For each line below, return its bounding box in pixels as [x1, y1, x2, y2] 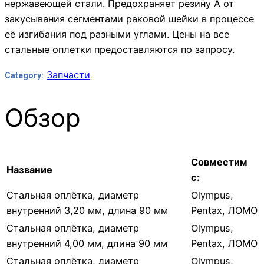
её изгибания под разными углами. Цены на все [5, 28, 229, 41]
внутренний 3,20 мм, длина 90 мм [6, 204, 168, 217]
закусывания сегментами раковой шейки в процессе [5, 13, 254, 25]
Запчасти [47, 68, 90, 81]
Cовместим [191, 156, 247, 169]
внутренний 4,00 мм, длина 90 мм [6, 237, 167, 250]
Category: [5, 70, 44, 80]
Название [6, 164, 52, 176]
